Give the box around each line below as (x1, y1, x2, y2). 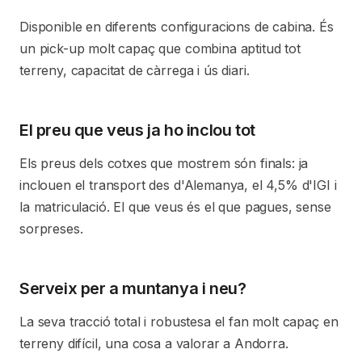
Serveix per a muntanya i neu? (19, 279, 246, 298)
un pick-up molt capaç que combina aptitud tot (19, 40, 301, 57)
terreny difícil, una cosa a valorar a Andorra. (19, 335, 288, 351)
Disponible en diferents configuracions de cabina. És (19, 19, 334, 35)
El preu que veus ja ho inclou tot (19, 120, 255, 140)
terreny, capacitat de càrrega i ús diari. (19, 62, 250, 78)
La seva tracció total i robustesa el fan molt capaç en (19, 314, 339, 330)
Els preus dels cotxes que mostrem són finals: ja (19, 155, 309, 171)
